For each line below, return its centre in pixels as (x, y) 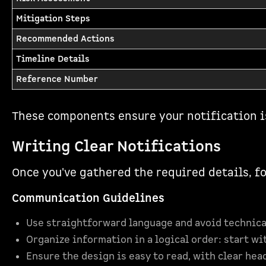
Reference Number (57, 79)
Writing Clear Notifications (116, 147)
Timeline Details (53, 59)
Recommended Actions (65, 39)
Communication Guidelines (88, 199)
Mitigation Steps (53, 19)
